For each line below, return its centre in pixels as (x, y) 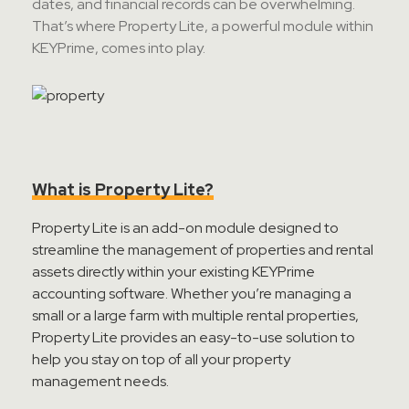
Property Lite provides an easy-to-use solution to (194, 337)
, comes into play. (150, 48)
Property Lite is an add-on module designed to (185, 228)
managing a (312, 294)
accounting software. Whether (131, 294)
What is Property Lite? (123, 189)
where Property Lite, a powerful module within (223, 26)
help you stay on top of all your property (161, 359)
